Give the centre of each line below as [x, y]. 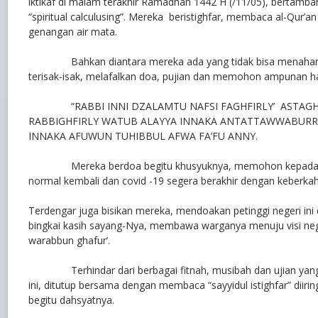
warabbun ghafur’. [69, 240]
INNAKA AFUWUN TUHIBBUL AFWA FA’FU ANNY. [143, 136]
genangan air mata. [73, 32]
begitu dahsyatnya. [71, 300]
